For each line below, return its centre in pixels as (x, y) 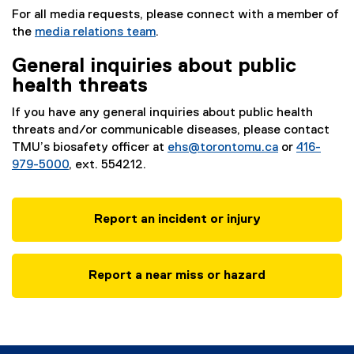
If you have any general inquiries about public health (162, 113)
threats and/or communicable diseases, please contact (171, 130)
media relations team (95, 32)
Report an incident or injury (177, 220)
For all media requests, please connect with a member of (175, 15)
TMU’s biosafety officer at (90, 148)
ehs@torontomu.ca (223, 148)
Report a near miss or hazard (177, 276)
